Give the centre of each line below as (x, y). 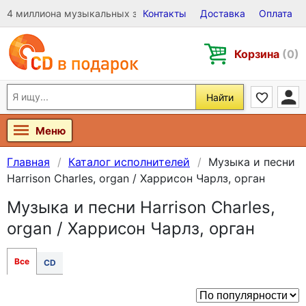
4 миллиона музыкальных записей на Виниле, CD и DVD (138, 13)
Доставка (223, 13)
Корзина (258, 54)
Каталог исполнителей (129, 162)
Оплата (276, 13)
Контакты (165, 13)
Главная (28, 162)
